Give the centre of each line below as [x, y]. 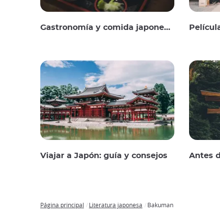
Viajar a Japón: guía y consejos [104, 155]
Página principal [62, 205]
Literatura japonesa [116, 205]
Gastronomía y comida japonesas [102, 28]
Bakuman [160, 205]
